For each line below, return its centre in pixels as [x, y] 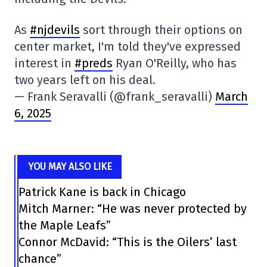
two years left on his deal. [85, 80]
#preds [94, 63]
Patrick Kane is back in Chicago [102, 192]
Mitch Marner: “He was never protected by [132, 209]
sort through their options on [161, 30]
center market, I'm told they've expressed [128, 47]
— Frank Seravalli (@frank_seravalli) [115, 97]
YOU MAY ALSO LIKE [70, 167]
